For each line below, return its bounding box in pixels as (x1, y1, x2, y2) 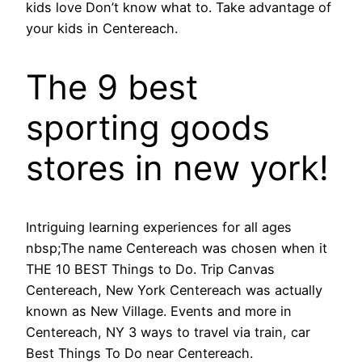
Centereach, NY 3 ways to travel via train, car (26, 323, 310, 340)
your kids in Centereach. (26, 19, 178, 36)
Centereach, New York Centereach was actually (26, 281, 322, 298)
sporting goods (26, 106, 270, 148)
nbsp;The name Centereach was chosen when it (26, 239, 327, 256)
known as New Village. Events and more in (26, 302, 292, 319)
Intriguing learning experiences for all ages (26, 218, 292, 235)
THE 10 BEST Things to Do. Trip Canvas (26, 260, 275, 277)
